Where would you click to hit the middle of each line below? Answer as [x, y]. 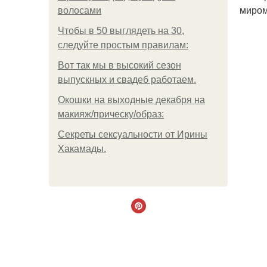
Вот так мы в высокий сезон [119, 65]
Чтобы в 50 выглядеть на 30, [121, 31]
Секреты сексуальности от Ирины [133, 134]
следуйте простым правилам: [123, 45]
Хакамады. [82, 149]
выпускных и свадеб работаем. [127, 80]
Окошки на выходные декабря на [131, 100]
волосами [80, 10]
